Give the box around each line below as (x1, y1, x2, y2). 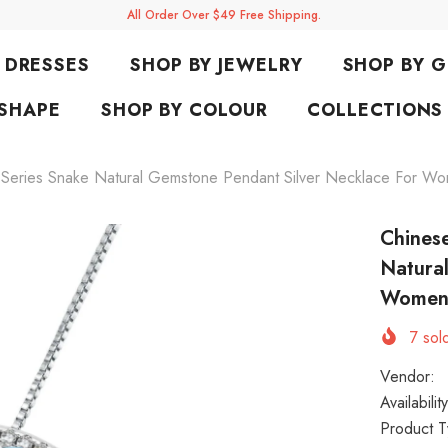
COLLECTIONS (307, 97, 444, 123)
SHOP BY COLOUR (100, 97, 268, 123)
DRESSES (4, 52, 90, 78)
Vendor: (380, 365, 436, 389)
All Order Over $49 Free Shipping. (127, 6, 321, 24)
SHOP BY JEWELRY (130, 52, 303, 78)
